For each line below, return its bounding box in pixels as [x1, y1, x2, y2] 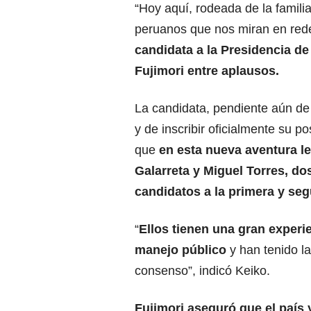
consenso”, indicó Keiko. [135, 264, 270, 278]
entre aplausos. [187, 64, 279, 78]
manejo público [135, 243, 230, 258]
